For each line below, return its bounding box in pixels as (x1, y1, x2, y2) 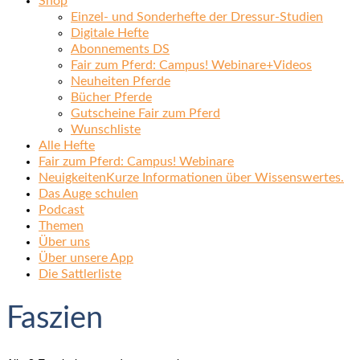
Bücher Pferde (71, 90, 152, 104)
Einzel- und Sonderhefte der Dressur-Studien (71, 10, 323, 23)
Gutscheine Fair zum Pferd (71, 106, 220, 120)
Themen (39, 219, 84, 232)
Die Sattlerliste (39, 267, 121, 280)
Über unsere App (39, 251, 133, 264)
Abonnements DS (71, 42, 170, 55)
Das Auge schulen (39, 186, 138, 200)
